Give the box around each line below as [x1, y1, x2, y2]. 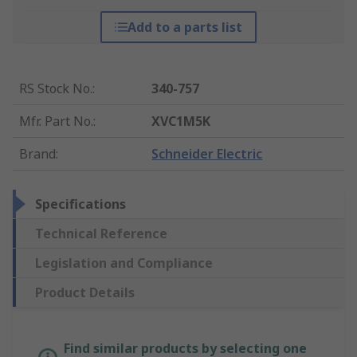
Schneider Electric [151, 145, 263, 163]
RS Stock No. [19, 80, 92, 98]
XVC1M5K [151, 112, 211, 131]
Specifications [35, 195, 126, 214]
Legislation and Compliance [35, 254, 213, 273]
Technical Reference [35, 225, 167, 243]
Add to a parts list [127, 18, 242, 37]
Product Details [35, 284, 135, 302]
